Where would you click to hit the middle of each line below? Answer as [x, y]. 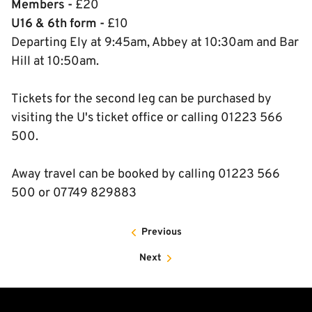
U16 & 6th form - [58, 24]
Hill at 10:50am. [55, 62]
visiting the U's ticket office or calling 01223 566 [147, 118]
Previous [162, 232]
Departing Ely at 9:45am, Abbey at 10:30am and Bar [155, 43]
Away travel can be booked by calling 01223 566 [146, 174]
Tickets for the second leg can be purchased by [141, 99]
